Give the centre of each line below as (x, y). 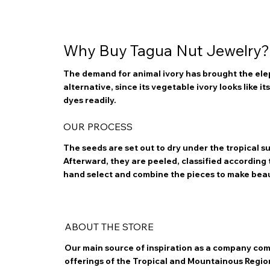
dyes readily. (91, 100)
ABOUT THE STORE (109, 227)
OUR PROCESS (98, 127)
